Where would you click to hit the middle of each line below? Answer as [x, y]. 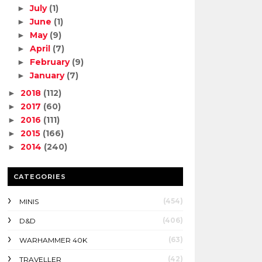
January [49, 75]
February [51, 62]
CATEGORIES [39, 177]
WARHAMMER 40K [53, 240]
